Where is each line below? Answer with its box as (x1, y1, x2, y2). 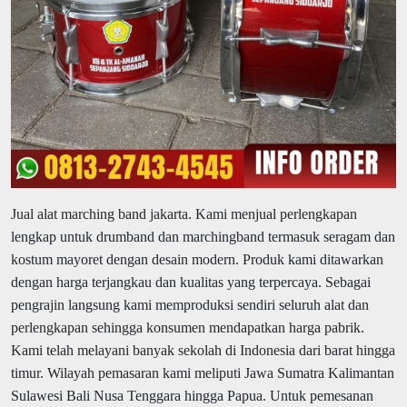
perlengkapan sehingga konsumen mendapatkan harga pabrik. (11, 319, 364, 335)
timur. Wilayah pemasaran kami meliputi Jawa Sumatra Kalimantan (11, 364, 394, 381)
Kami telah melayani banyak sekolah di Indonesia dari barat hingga (11, 342, 395, 358)
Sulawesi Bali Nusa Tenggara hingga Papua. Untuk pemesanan (11, 387, 373, 403)
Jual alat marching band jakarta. (11, 205, 195, 222)
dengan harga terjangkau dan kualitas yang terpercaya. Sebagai (11, 273, 371, 290)
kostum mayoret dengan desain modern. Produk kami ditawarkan (11, 251, 383, 267)
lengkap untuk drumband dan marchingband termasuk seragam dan (11, 228, 395, 244)
